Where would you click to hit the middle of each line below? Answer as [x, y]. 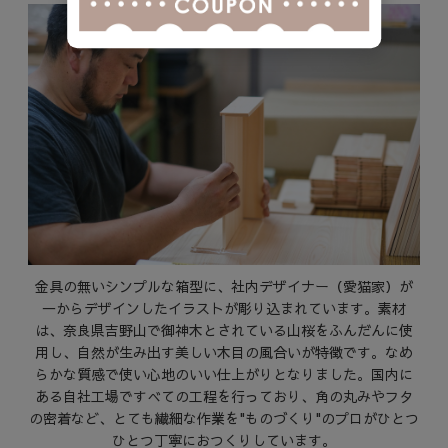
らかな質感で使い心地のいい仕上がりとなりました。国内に [223, 374]
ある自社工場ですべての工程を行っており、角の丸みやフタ [223, 396]
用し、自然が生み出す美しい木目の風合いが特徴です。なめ [223, 352]
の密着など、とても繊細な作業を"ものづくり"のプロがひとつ [223, 418]
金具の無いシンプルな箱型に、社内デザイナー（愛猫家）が [223, 286]
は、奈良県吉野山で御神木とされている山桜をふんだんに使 [223, 330]
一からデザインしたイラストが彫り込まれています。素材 [223, 308]
